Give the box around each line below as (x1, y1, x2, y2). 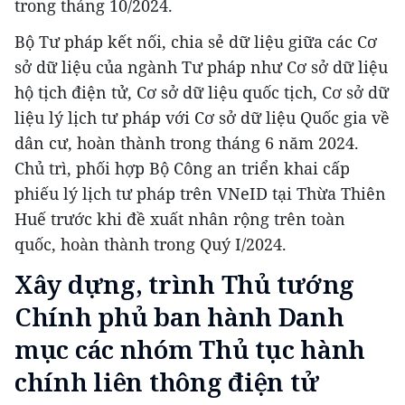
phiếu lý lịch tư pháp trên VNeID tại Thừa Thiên (14, 183, 386, 205)
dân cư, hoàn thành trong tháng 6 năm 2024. (14, 132, 359, 155)
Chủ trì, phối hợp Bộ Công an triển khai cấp (14, 157, 350, 180)
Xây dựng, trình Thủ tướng (14, 267, 354, 302)
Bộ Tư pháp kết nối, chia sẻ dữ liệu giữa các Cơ (14, 31, 377, 53)
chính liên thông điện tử (14, 364, 319, 400)
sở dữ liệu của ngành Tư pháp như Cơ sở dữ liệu (14, 56, 388, 79)
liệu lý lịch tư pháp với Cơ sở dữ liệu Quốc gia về (14, 107, 390, 129)
